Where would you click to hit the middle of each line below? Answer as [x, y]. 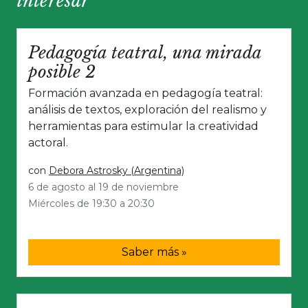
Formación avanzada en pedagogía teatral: [145, 93]
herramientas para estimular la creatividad [143, 126]
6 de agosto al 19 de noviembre [103, 187]
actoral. [48, 143]
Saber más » [154, 252]
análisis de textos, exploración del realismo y [147, 110]
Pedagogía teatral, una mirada [145, 53]
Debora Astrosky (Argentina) [117, 171]
